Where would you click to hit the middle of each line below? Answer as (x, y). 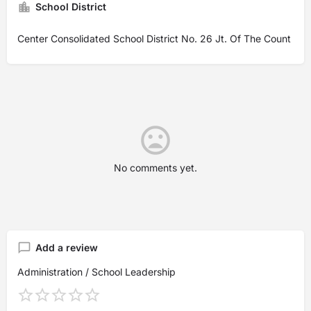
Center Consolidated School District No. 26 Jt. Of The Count (154, 39)
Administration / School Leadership (96, 272)
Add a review (67, 247)
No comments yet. (155, 168)
